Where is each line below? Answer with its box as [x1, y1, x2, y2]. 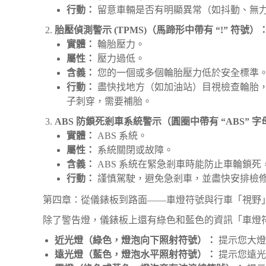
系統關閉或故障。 [95, 145, 173, 155]
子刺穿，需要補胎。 [66, 96, 152, 106]
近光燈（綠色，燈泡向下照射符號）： [55, 235, 216, 245]
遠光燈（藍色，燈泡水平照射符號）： [55, 249, 216, 259]
